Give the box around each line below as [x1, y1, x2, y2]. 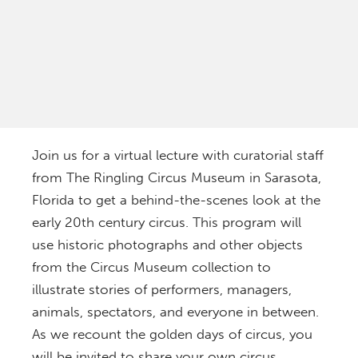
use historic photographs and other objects [32, 237, 303, 253]
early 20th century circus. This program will [32, 214, 301, 231]
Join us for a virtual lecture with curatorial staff [32, 147, 324, 164]
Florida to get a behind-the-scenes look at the [32, 192, 320, 209]
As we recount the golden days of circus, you [32, 326, 312, 343]
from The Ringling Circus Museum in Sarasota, [32, 169, 321, 186]
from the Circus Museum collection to [32, 259, 271, 276]
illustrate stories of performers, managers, [32, 281, 292, 298]
